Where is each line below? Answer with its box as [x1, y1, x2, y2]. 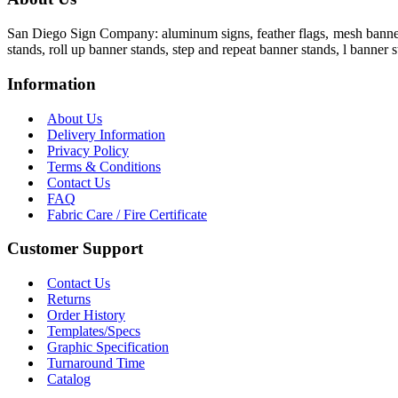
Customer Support [7, 239, 143, 259]
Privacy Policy [47, 142, 129, 158]
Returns [47, 291, 91, 306]
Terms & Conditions [47, 158, 161, 174]
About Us [47, 110, 102, 126]
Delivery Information [47, 126, 165, 142]
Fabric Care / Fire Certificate [47, 206, 207, 222]
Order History [47, 306, 125, 322]
